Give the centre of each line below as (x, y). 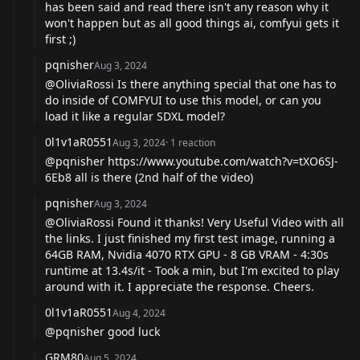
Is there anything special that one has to (225, 84)
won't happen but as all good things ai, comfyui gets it (192, 22)
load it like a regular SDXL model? (135, 116)
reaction (197, 142)
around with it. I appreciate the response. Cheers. (180, 286)
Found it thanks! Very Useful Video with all (229, 222)
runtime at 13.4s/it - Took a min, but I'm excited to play (192, 270)
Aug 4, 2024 (139, 313)
